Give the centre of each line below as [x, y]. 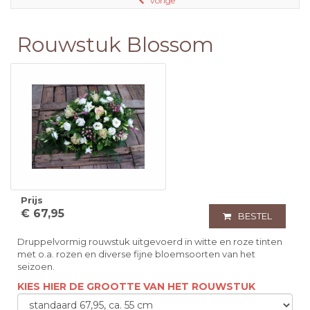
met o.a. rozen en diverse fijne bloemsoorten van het [136, 254]
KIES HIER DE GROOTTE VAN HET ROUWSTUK [136, 287]
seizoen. [36, 267]
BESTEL [255, 216]
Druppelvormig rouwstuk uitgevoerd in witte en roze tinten [150, 242]
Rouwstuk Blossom [116, 45]
